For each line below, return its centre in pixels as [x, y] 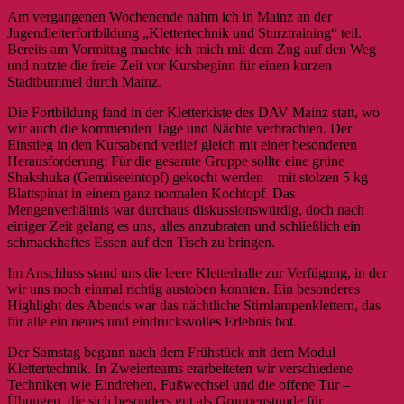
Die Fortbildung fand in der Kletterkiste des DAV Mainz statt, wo [193, 112]
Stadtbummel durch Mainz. [84, 81]
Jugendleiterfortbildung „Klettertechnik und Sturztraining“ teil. [184, 32]
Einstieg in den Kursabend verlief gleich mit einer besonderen [182, 144]
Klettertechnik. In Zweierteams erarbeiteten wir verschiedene [180, 368]
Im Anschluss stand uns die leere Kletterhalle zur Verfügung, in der [197, 272]
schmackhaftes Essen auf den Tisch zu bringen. [141, 242]
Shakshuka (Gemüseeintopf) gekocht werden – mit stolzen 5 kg [188, 177]
